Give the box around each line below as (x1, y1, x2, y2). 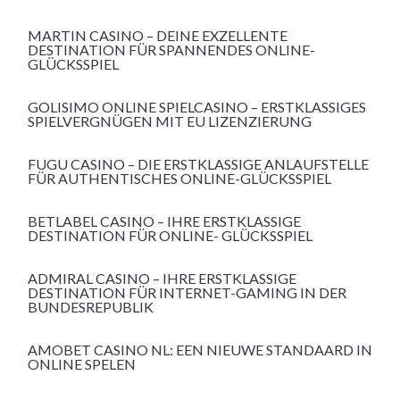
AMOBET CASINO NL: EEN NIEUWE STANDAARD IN (28, 341, 372, 359)
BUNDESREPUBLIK (28, 298, 154, 316)
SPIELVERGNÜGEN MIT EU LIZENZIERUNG (28, 112, 312, 130)
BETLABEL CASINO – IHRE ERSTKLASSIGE (28, 212, 301, 230)
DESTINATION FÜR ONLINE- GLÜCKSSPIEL (28, 227, 312, 245)
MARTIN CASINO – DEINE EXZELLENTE (28, 27, 287, 45)
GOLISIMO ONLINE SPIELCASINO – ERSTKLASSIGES (28, 98, 366, 116)
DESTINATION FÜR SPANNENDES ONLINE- (28, 41, 315, 59)
